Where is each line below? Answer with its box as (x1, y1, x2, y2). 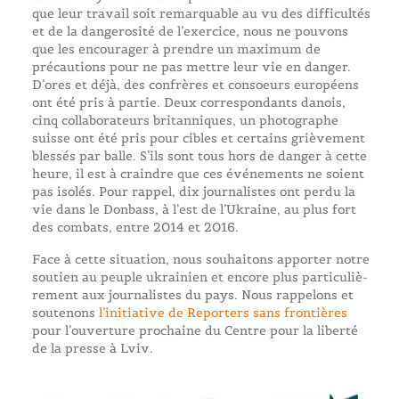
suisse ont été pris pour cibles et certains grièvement (31, 130, 365, 147)
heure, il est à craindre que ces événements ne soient (31, 166, 364, 183)
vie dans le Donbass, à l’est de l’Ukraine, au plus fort (31, 201, 356, 218)
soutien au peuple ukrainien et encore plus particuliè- (31, 269, 368, 286)
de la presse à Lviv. (31, 340, 153, 357)
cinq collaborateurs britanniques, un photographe (31, 112, 338, 129)
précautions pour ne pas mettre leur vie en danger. (31, 59, 351, 76)
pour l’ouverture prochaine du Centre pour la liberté (31, 322, 358, 339)
